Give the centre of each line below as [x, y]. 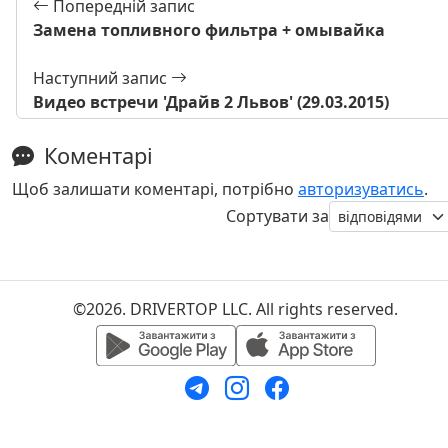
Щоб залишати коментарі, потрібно [155, 188]
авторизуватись [361, 188]
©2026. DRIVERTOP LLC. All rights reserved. [235, 308]
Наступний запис [102, 77]
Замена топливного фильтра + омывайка [209, 29]
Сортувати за [277, 216]
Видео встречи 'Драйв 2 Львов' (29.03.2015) [211, 101]
